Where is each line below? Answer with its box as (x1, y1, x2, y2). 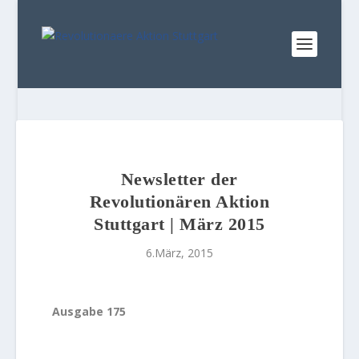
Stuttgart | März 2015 (94, 214, 265, 234)
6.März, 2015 (145, 245, 213, 260)
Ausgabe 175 (52, 304, 127, 319)
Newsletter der (120, 169, 238, 189)
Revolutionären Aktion (89, 192, 270, 212)
